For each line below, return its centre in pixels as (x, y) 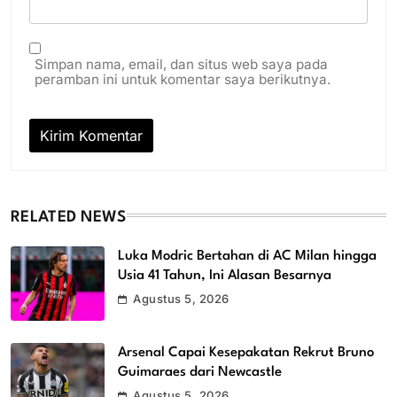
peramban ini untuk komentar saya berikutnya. (183, 79)
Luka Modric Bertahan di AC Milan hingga (247, 256)
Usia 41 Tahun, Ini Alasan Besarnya (225, 275)
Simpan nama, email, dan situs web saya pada (181, 64)
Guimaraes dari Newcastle (200, 373)
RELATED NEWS (69, 217)
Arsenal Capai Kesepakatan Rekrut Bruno (246, 353)
